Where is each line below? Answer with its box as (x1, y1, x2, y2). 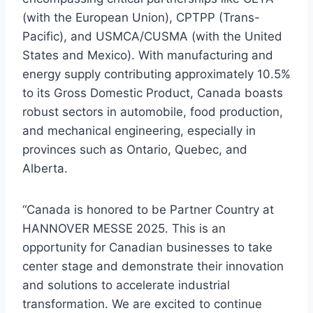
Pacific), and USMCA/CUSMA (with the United (22, 29, 282, 44)
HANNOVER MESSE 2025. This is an (22, 221, 226, 236)
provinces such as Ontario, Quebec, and (22, 143, 247, 157)
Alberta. (22, 161, 68, 176)
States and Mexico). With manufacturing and (22, 48, 273, 63)
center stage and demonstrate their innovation (22, 259, 284, 274)
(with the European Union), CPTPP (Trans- (22, 10, 260, 25)
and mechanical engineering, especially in (22, 124, 256, 138)
